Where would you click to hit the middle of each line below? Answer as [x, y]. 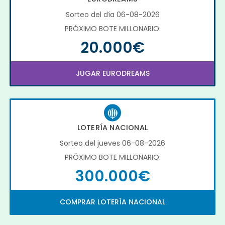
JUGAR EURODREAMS [113, 74]
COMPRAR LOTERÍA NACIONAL [113, 202]
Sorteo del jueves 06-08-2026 [113, 143]
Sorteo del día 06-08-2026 [113, 15]
